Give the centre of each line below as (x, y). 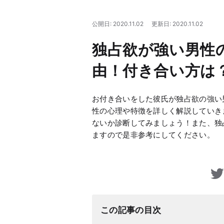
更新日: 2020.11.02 (177, 24)
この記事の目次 (131, 210)
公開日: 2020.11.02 (118, 24)
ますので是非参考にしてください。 (153, 135)
